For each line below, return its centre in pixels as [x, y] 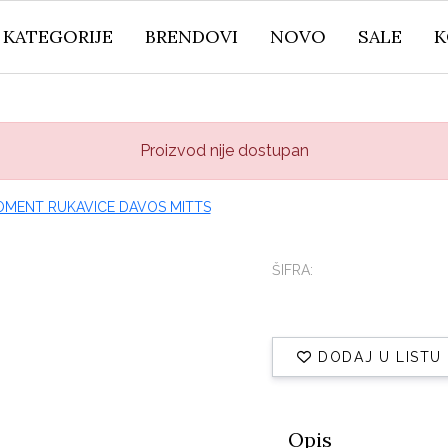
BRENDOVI [191, 36]
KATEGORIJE [58, 36]
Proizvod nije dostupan [224, 150]
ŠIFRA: [292, 270]
